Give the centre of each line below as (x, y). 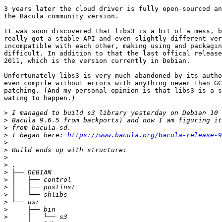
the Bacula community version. (61, 16)
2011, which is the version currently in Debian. (97, 61)
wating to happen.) (40, 98)
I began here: (38, 135)
